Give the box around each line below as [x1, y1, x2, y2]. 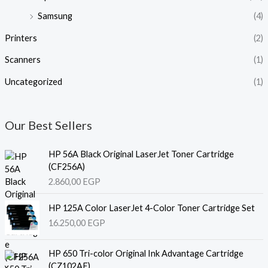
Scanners [4, 54, 41, 65]
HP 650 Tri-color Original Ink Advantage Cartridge [48, 248, 243, 259]
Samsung [37, 11, 72, 22]
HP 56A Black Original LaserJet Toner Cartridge [48, 148, 234, 159]
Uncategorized [4, 76, 62, 87]
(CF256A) [48, 161, 85, 172]
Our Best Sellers [4, 117, 92, 132]
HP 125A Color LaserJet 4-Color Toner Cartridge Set [48, 202, 255, 213]
